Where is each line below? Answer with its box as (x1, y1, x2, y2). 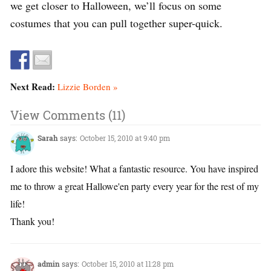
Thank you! (10, 215, 54, 228)
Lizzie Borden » (57, 80, 118, 93)
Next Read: (10, 80, 57, 94)
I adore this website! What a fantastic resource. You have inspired (10, 162, 258, 175)
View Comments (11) (10, 107, 125, 123)
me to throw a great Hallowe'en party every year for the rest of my (10, 180, 259, 193)
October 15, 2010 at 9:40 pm (80, 133, 170, 143)
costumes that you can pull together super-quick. (10, 16, 223, 31)
